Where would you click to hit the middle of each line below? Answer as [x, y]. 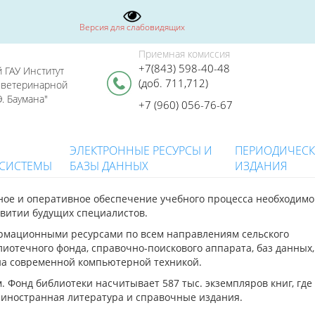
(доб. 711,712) [173, 83]
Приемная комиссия [184, 54]
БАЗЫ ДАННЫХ [109, 166]
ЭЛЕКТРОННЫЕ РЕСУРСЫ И [141, 150]
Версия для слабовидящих [132, 27]
